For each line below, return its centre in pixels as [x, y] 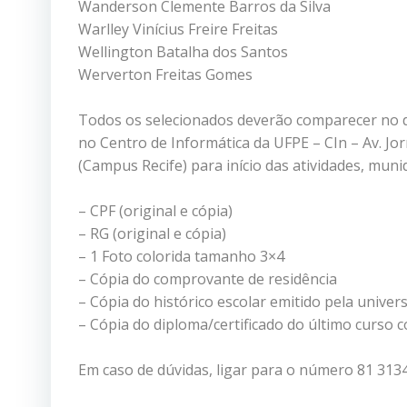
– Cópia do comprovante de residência [208, 278]
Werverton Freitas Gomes [165, 74]
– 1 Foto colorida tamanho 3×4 [181, 256]
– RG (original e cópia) [152, 233]
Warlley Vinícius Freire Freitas [178, 29]
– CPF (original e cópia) [155, 210]
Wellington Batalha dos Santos [183, 51]
